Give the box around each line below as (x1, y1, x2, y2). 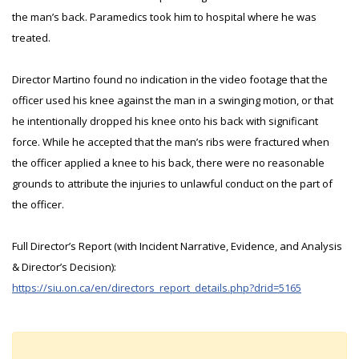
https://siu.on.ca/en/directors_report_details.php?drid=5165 (12, 280, 301, 295)
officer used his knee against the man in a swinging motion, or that (12, 93, 333, 107)
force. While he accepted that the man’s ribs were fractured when (12, 135, 329, 149)
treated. (12, 30, 50, 45)
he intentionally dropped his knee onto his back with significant (12, 114, 318, 128)
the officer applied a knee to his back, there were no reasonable (12, 155, 325, 170)
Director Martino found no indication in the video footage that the (12, 72, 328, 87)
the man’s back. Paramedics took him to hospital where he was (12, 10, 317, 24)
